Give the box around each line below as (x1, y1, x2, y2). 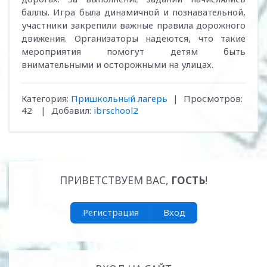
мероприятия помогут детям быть (21, 45, 246, 57)
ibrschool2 (94, 104, 138, 116)
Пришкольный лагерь (71, 92, 167, 104)
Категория (21, 92, 67, 104)
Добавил (51, 104, 89, 116)
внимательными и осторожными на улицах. (21, 58, 213, 70)
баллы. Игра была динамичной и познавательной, (21, 6, 246, 18)
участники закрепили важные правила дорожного (21, 19, 246, 31)
